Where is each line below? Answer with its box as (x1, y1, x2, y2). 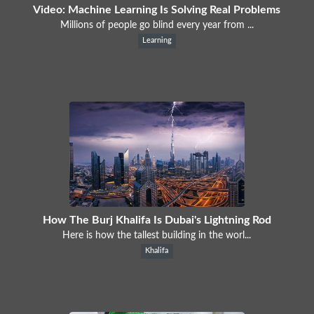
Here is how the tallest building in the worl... (62, 230, 252, 240)
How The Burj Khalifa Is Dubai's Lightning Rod (42, 214, 271, 226)
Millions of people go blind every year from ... (60, 20, 254, 30)
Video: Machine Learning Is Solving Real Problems (33, 4, 281, 15)
